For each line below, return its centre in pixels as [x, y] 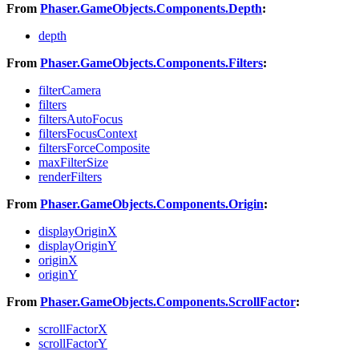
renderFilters [70, 176]
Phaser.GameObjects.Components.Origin [152, 204]
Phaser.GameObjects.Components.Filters [151, 63]
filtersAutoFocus [81, 119]
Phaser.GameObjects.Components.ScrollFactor [168, 301]
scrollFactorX [73, 329]
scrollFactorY [73, 343]
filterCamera [70, 90]
